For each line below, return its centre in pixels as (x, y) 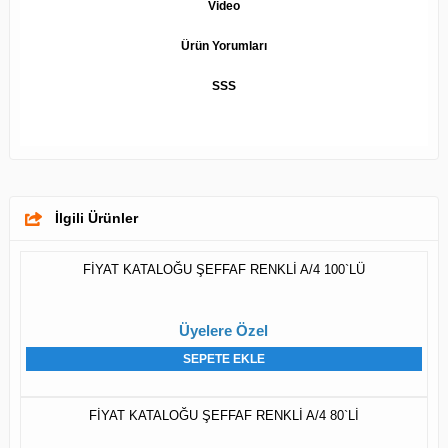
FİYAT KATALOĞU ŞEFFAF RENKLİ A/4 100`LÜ (223, 270)
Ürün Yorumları (223, 46)
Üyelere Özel (224, 331)
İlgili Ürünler (96, 218)
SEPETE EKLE (223, 359)
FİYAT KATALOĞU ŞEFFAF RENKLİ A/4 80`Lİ (223, 416)
